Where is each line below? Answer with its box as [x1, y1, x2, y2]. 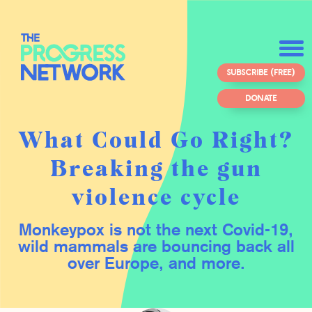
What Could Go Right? [18, 125, 294, 156]
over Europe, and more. [67, 256, 245, 273]
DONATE [245, 91, 277, 104]
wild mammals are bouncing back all [17, 239, 295, 256]
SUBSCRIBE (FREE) [227, 65, 295, 78]
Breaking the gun [49, 153, 263, 185]
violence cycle [71, 182, 241, 213]
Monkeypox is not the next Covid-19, [19, 222, 293, 240]
